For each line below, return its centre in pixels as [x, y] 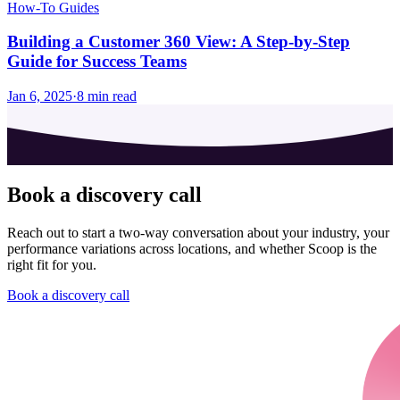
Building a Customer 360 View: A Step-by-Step [179, 42]
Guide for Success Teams [97, 62]
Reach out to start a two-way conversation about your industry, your [198, 232]
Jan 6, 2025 [40, 96]
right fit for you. [52, 264]
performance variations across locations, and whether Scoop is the [192, 248]
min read [110, 96]
